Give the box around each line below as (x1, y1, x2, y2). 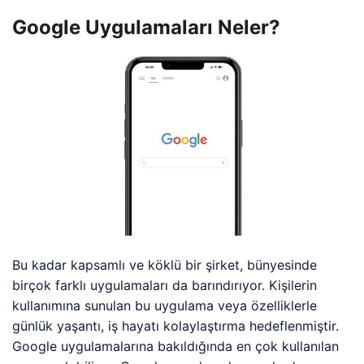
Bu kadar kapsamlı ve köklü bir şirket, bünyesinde (12, 257, 318, 274)
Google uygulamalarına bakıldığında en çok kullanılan (12, 338, 340, 355)
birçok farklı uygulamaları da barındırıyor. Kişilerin (12, 277, 318, 294)
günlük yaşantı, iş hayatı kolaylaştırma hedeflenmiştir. (12, 318, 340, 335)
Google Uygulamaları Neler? (12, 15, 280, 39)
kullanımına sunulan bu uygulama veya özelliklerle (12, 297, 318, 314)
